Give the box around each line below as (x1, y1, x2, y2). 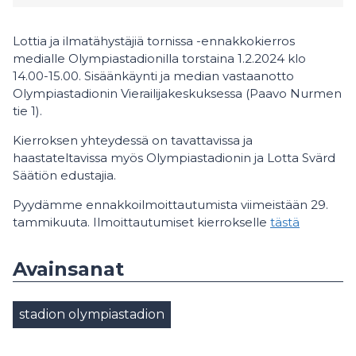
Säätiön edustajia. (13, 168, 119, 183)
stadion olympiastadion (19, 307, 164, 322)
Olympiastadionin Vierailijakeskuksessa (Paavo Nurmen (13, 86, 342, 101)
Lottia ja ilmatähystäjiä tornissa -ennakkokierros (13, 33, 295, 48)
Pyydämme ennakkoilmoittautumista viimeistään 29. (13, 197, 328, 212)
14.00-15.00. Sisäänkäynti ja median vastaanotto (13, 68, 294, 83)
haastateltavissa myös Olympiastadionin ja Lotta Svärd (13, 150, 335, 165)
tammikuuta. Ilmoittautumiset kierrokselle (13, 215, 270, 230)
